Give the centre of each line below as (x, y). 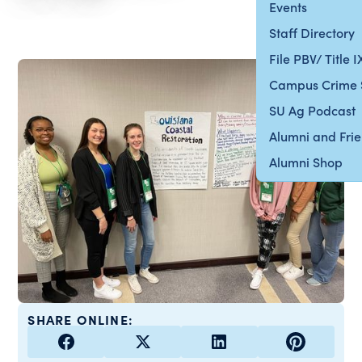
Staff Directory (312, 32)
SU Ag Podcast (313, 110)
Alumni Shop (306, 162)
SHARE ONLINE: (80, 320)
